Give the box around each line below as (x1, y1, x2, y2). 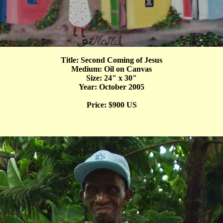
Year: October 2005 (79, 82, 144, 91)
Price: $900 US (86, 100, 137, 109)
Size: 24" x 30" (86, 73, 137, 82)
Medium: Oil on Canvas (71, 64, 152, 73)
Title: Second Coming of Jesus (61, 55, 162, 64)
